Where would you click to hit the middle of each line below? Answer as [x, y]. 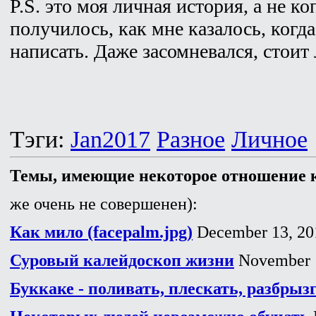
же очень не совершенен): [104, 203]
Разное [191, 139]
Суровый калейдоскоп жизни [122, 260]
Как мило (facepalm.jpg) [101, 232]
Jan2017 [110, 139]
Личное [269, 139]
